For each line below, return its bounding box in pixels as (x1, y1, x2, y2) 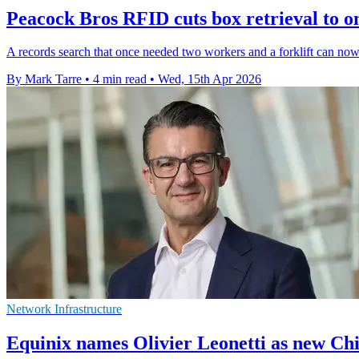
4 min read (93, 72, 147, 87)
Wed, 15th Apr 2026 (158, 72, 261, 87)
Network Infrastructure (6, 302, 122, 317)
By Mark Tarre (6, 72, 82, 87)
